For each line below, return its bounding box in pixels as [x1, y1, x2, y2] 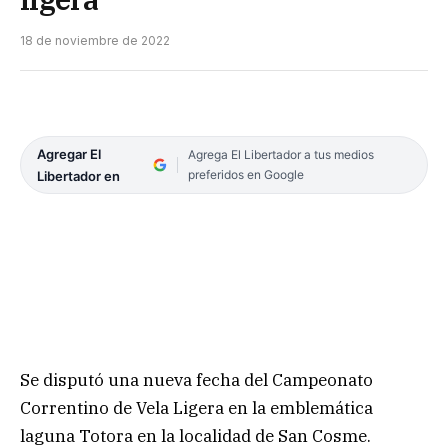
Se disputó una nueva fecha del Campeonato [20, 368, 373, 391]
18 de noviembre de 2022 [20, 33, 170, 49]
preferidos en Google [187, 167, 304, 183]
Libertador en [37, 168, 120, 185]
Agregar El [37, 146, 101, 163]
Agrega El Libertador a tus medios [187, 147, 374, 163]
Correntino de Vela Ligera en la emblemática [20, 396, 373, 419]
